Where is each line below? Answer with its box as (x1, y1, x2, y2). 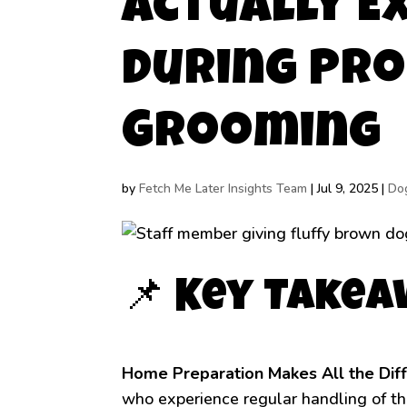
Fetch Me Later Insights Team (139, 179, 308, 197)
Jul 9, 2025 (317, 179, 379, 197)
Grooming (122, 110, 382, 161)
